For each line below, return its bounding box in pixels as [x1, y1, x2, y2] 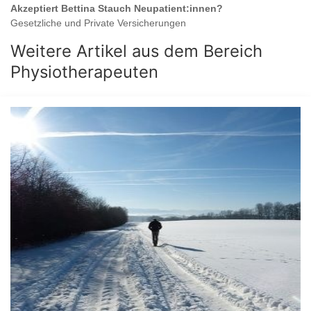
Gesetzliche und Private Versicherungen [10, 17, 186, 29]
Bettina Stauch [61, 3, 131, 15]
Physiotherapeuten [10, 62, 158, 83]
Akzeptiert [10, 3, 61, 15]
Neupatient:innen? [131, 3, 223, 15]
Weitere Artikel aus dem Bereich [10, 41, 262, 62]
